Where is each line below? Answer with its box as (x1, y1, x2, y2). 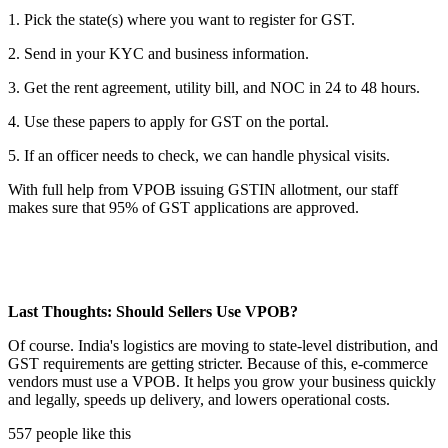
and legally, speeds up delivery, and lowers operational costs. (8, 390, 390, 408)
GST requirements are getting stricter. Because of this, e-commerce (8, 354, 428, 372)
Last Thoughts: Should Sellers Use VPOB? (8, 302, 298, 320)
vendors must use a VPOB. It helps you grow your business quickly (8, 372, 436, 390)
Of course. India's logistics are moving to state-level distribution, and (8, 336, 438, 354)
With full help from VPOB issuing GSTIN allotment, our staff (8, 180, 398, 198)
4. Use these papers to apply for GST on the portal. (8, 112, 329, 130)
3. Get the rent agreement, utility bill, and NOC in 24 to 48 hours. (8, 78, 420, 96)
